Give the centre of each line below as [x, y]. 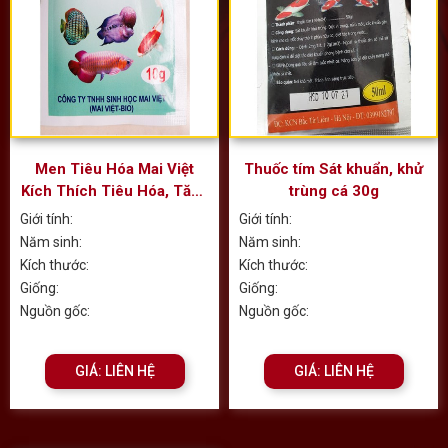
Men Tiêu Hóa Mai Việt [114, 168]
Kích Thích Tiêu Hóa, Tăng [114, 190]
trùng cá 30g [333, 190]
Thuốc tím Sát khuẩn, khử [333, 168]
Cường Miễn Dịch [114, 212]
